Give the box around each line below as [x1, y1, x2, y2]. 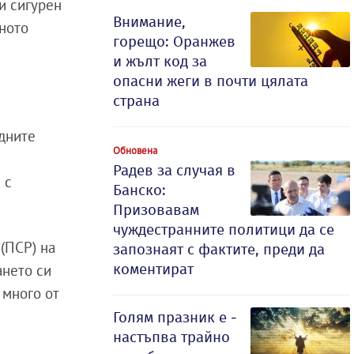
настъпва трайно [113, 328, 230, 346]
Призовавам [113, 201, 199, 219]
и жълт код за [113, 52, 207, 70]
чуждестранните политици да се [113, 220, 334, 239]
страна [113, 92, 160, 110]
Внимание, [113, 13, 186, 31]
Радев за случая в [113, 161, 235, 179]
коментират [113, 260, 194, 278]
